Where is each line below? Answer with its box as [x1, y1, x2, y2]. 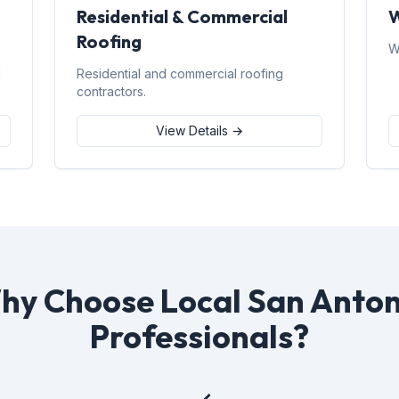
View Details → [155, 123, 243, 138]
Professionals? [90, 316, 309, 356]
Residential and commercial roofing [77, 66, 284, 81]
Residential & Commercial [77, 5, 289, 28]
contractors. [77, 84, 147, 99]
